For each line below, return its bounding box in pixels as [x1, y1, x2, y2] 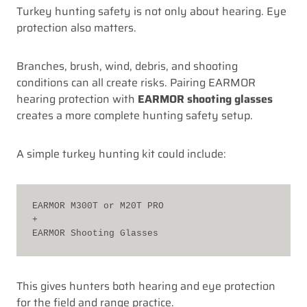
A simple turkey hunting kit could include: [16, 145, 226, 162]
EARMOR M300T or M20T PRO [32, 201, 164, 212]
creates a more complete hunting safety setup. [16, 106, 253, 124]
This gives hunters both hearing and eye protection [16, 277, 275, 295]
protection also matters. [16, 19, 136, 36]
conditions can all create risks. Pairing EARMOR [16, 73, 256, 91]
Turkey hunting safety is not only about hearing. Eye [16, 2, 286, 20]
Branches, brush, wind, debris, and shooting [16, 57, 238, 75]
